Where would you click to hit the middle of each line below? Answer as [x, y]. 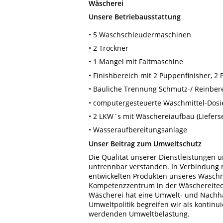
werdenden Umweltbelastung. [139, 214]
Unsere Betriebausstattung [135, 17]
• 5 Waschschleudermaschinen [140, 34]
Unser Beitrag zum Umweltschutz [145, 143]
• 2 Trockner [109, 48]
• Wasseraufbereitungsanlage [138, 130]
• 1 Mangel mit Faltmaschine [136, 62]
